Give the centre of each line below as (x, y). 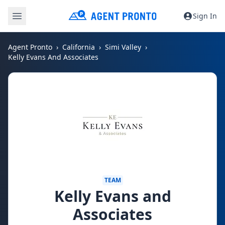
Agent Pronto (30, 47)
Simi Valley (123, 47)
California (79, 47)
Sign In (205, 16)
